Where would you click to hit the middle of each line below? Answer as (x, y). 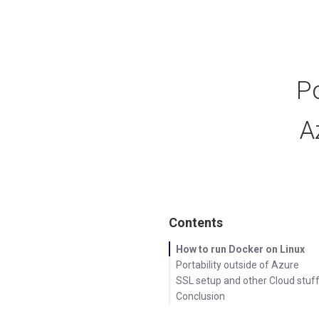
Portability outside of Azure (238, 265)
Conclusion (201, 296)
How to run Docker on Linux (241, 249)
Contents (196, 222)
